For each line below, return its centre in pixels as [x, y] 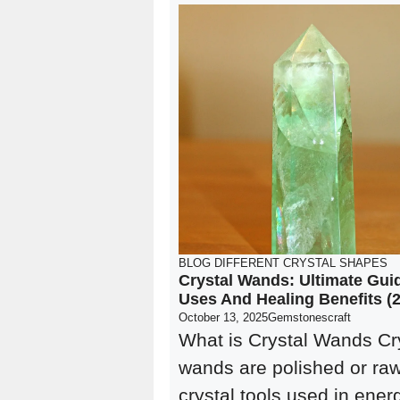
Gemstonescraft [309, 317]
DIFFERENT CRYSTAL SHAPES [301, 263]
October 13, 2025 [223, 317]
